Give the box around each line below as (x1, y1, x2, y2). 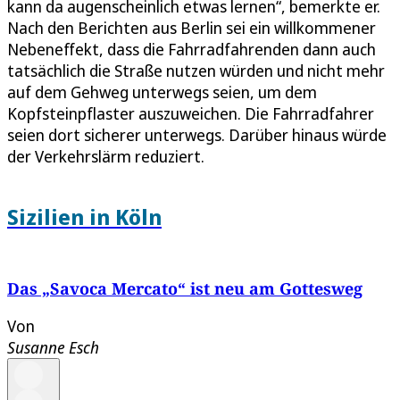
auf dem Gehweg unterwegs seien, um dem (7, 81, 317, 103)
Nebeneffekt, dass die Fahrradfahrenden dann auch (7, 38, 376, 60)
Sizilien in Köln (7, 201, 162, 231)
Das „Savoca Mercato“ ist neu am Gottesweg (7, 277, 362, 299)
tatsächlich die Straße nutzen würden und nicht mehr (7, 60, 385, 81)
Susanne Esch (7, 336, 99, 358)
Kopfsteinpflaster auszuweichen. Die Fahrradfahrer (7, 103, 374, 124)
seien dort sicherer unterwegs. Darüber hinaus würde (7, 124, 387, 146)
